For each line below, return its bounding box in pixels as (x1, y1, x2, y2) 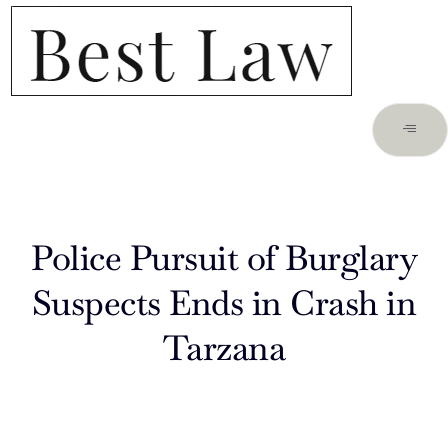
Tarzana (162, 325, 286, 370)
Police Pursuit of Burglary (31, 235, 417, 280)
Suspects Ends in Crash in (31, 280, 417, 325)
